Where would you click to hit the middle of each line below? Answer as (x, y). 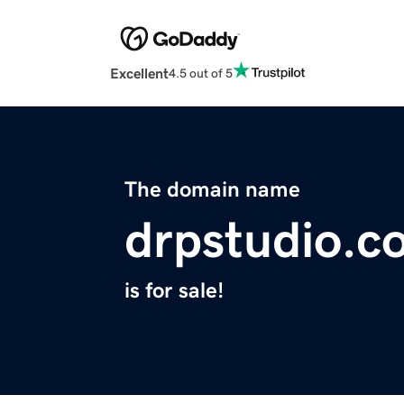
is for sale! (174, 291)
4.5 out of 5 (201, 73)
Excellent (139, 73)
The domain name (212, 190)
